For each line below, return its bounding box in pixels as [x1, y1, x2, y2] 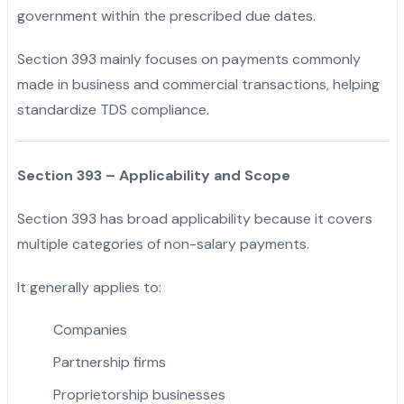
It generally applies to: [16, 277, 161, 297]
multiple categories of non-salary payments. [16, 234, 309, 253]
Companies [52, 319, 127, 339]
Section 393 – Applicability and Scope [16, 165, 290, 185]
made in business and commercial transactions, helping [16, 74, 380, 94]
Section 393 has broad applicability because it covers [16, 208, 372, 228]
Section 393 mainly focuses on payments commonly [16, 49, 361, 69]
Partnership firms [52, 352, 166, 372]
